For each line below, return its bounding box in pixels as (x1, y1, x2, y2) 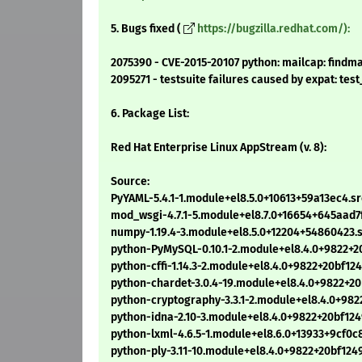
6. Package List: (111, 107, 189, 121)
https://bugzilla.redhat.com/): (197, 22, 350, 36)
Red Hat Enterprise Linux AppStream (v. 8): (111, 141, 326, 155)
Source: (111, 175, 149, 189)
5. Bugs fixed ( (111, 22, 181, 36)
